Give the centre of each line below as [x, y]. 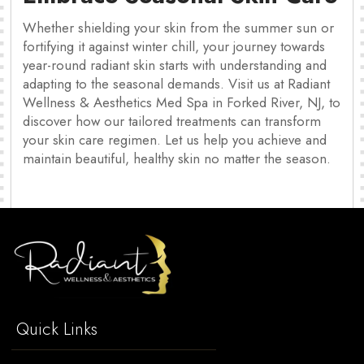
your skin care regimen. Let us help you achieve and [175, 139]
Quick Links [54, 329]
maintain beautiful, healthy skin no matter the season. [177, 158]
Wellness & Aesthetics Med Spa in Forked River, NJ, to [182, 102]
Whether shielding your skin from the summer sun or [178, 27]
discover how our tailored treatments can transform [172, 121]
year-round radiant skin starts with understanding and [175, 65]
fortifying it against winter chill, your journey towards [174, 46]
